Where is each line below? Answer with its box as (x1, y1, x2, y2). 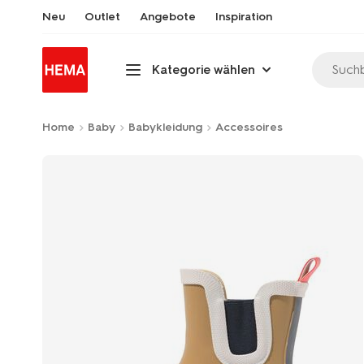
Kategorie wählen (152, 62, 255, 77)
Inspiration (215, 10, 272, 24)
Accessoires (215, 120, 283, 134)
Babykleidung (128, 120, 202, 134)
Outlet (84, 10, 120, 24)
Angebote (140, 10, 196, 24)
